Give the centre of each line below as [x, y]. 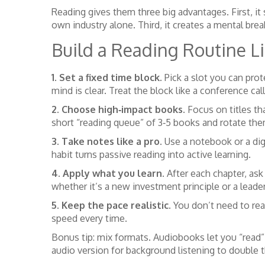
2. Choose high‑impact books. [118, 109]
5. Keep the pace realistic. [111, 205]
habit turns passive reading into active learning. [151, 154]
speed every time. [89, 218]
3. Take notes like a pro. [107, 141]
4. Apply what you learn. [108, 173]
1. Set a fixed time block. [107, 77]
